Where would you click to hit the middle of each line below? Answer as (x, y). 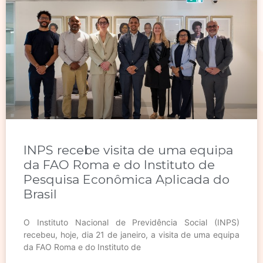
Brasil (40, 194)
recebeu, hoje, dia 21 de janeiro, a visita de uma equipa (131, 234)
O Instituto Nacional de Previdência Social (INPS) (131, 222)
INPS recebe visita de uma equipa (128, 150)
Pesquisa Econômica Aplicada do (127, 179)
